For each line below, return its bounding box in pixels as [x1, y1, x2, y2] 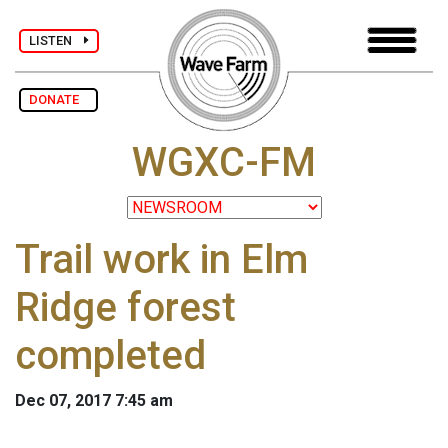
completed [15, 332, 206, 380]
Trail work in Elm [15, 236, 308, 284]
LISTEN [29, 32, 84, 48]
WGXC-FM [132, 139, 316, 187]
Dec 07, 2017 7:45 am [15, 391, 173, 411]
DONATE [29, 92, 88, 107]
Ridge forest [15, 284, 236, 332]
